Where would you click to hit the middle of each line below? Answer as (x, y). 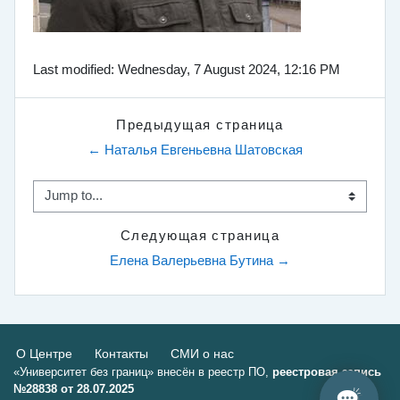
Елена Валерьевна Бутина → (200, 260)
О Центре (45, 353)
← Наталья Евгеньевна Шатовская (195, 150)
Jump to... (61, 204)
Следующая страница (200, 235)
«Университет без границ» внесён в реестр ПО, (143, 371)
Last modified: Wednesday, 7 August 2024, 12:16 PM (187, 69)
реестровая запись (327, 371)
